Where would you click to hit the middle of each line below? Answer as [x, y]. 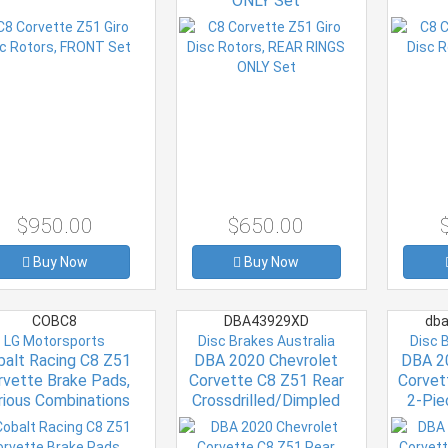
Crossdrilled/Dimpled [266, 400]
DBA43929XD [266, 320]
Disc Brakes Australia [266, 340]
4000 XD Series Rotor [266, 420]
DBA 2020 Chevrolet [266, 360]
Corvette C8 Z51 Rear [266, 380]
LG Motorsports [55, 340]
